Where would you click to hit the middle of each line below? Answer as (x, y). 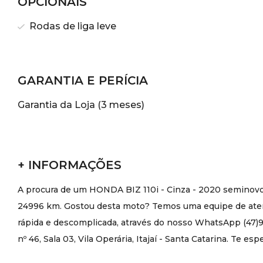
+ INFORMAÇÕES (70, 165)
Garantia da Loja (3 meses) (81, 105)
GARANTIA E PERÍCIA (83, 80)
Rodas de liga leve (72, 26)
